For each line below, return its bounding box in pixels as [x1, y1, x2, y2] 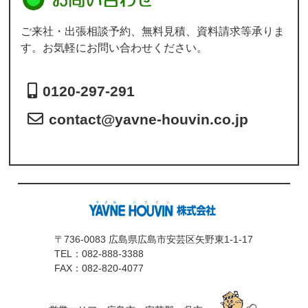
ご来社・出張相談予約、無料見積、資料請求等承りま [21, 25, 285, 38]
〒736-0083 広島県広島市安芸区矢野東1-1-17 [54, 234, 254, 245]
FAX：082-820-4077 [54, 263, 144, 274]
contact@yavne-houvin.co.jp [49, 111, 249, 128]
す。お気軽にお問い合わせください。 [21, 42, 208, 54]
